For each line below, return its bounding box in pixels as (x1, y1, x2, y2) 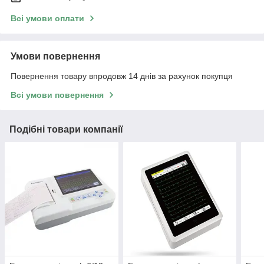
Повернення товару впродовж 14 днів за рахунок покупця (11, 71, 233, 81)
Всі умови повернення (11, 90, 104, 100)
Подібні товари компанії (9, 124, 123, 135)
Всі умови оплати (11, 14, 84, 24)
